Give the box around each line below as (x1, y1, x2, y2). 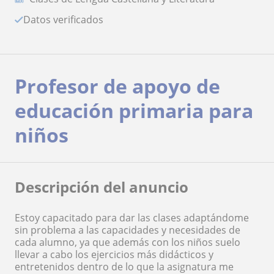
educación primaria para (15, 97, 253, 124)
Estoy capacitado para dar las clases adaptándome (15, 211, 249, 225)
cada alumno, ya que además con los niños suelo (15, 235, 240, 250)
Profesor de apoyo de (15, 73, 220, 100)
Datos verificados (31, 13, 103, 27)
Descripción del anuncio (15, 177, 188, 198)
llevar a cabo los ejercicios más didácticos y (15, 248, 213, 262)
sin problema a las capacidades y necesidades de (15, 223, 240, 237)
